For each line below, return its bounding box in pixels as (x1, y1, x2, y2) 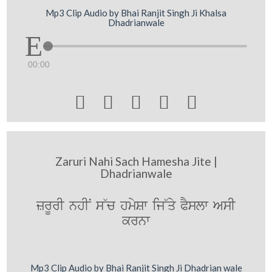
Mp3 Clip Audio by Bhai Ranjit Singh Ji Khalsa (46, 7, 226, 18)
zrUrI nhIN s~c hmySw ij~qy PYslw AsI (36, 197, 236, 216)
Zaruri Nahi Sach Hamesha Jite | (55, 154, 217, 168)
